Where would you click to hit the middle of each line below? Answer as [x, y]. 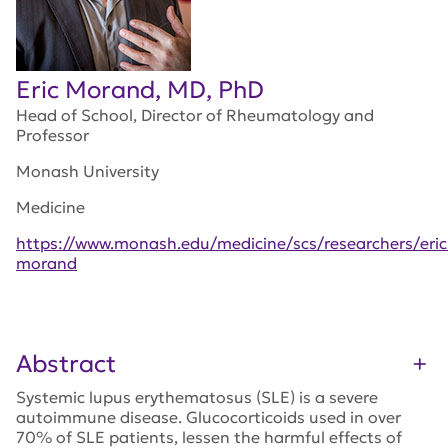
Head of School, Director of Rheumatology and [195, 115]
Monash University [87, 171]
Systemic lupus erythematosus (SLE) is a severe [197, 397]
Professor [52, 135]
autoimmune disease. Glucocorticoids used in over [208, 417]
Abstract [66, 364]
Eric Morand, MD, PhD [140, 90]
